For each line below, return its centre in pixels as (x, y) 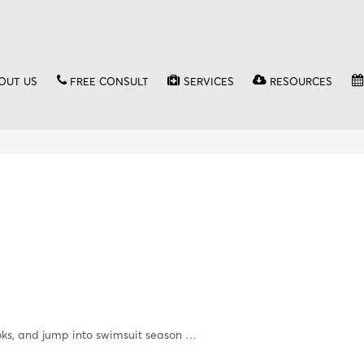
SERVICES (208, 81)
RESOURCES (301, 81)
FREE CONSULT (109, 81)
